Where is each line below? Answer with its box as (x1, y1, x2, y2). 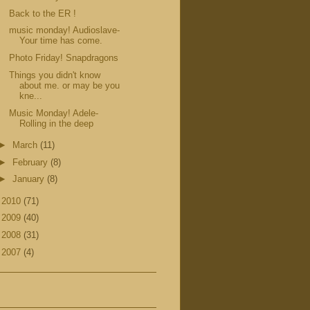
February (12, 156, 51, 167)
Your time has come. (19, 35, 103, 46)
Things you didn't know (9, 69, 101, 80)
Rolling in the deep (19, 118, 94, 129)
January (12, 174, 47, 185)
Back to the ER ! (9, 8, 77, 19)
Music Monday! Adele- (9, 107, 99, 118)
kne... (19, 90, 43, 101)
